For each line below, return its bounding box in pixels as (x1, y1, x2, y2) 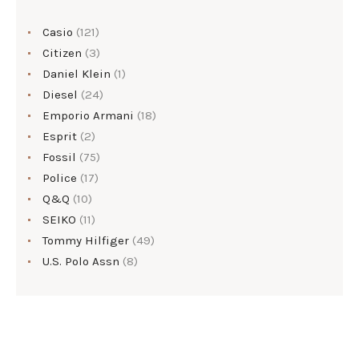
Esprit (42, 128, 77, 143)
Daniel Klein (42, 66, 111, 81)
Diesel (42, 87, 78, 102)
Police (42, 170, 77, 185)
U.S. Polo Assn (42, 253, 119, 268)
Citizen (42, 45, 82, 60)
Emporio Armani (42, 107, 134, 123)
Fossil (42, 149, 76, 164)
